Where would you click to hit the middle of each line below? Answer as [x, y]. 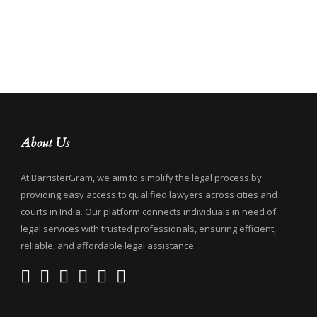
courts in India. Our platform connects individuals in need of [148, 212]
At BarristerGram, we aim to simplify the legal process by [141, 178]
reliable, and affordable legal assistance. [108, 246]
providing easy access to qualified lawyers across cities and [149, 195]
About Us [45, 143]
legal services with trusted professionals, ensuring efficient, [148, 229]
